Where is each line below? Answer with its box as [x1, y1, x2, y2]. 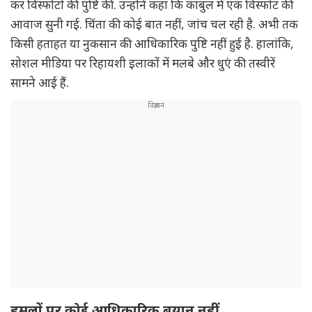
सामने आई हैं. [10, 75, 75, 91]
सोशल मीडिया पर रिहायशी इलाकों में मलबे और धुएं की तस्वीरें [10, 55, 275, 71]
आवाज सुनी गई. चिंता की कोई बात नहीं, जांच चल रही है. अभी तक [10, 16, 298, 32]
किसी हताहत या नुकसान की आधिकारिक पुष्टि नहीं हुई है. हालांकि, [10, 36, 294, 52]
